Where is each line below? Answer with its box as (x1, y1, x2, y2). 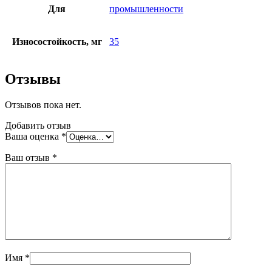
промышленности (109, 4, 183, 15)
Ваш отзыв (5, 152, 52, 163)
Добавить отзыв (5, 120, 71, 131)
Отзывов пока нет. (5, 100, 81, 110)
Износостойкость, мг (12, 36, 102, 47)
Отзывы (5, 71, 61, 87)
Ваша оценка (5, 131, 61, 142)
